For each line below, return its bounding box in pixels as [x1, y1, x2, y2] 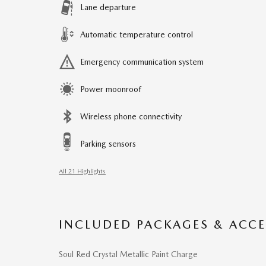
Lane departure [80, 2, 136, 12]
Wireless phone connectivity [80, 112, 182, 121]
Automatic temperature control [80, 30, 193, 39]
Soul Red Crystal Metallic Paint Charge [59, 249, 198, 259]
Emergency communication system [80, 57, 204, 66]
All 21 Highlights [59, 167, 106, 175]
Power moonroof [80, 84, 141, 94]
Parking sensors [80, 139, 136, 148]
